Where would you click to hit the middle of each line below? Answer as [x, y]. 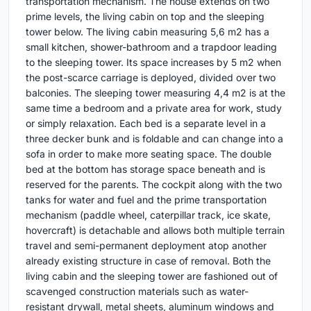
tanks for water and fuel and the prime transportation [146, 200]
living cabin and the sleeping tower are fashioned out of [152, 276]
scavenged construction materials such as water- [137, 292]
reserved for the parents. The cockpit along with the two [154, 185]
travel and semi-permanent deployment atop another [146, 246]
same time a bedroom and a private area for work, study [154, 108]
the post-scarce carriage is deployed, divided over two [151, 78]
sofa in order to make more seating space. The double [149, 154]
